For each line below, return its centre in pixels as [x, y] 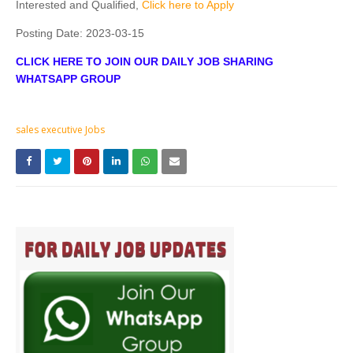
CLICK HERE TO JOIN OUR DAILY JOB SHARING [145, 62]
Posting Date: [51, 33]
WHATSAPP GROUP [68, 79]
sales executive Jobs [60, 130]
